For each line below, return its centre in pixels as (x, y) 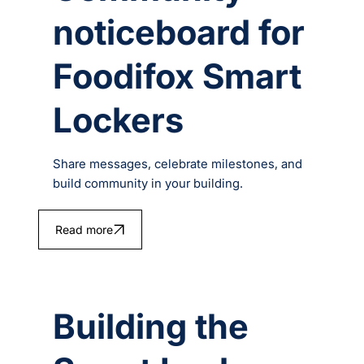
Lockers (119, 120)
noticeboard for (179, 32)
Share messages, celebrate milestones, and (178, 164)
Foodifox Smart (178, 76)
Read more (84, 230)
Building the (151, 326)
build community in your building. (148, 184)
